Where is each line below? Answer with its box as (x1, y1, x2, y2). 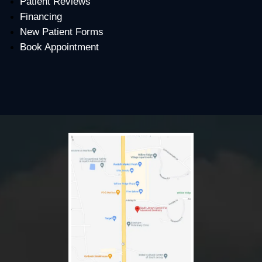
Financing (19, 11, 62, 22)
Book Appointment (19, 42, 99, 53)
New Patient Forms (19, 26, 104, 37)
